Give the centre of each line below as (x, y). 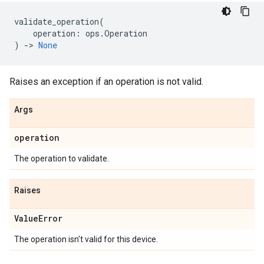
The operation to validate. (62, 159)
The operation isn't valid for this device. (86, 239)
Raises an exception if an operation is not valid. (106, 82)
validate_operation (57, 22)
